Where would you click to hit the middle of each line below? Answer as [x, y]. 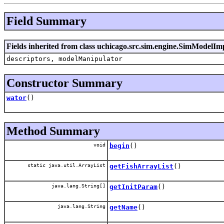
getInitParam [133, 186]
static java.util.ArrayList [66, 165]
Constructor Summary [64, 83]
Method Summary [53, 131]
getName [123, 207]
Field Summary [46, 21]
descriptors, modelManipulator [64, 58]
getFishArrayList [141, 166]
